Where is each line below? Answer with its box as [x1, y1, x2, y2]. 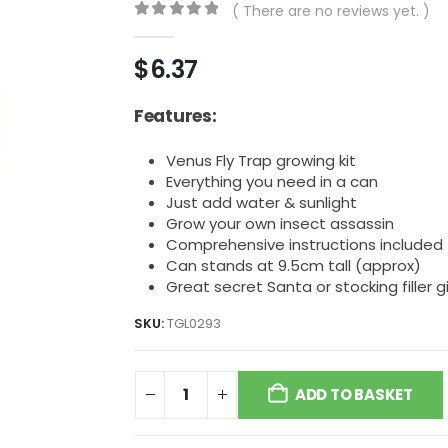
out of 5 [145, 22, 236, 37]
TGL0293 [167, 314, 221, 332]
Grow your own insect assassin [166, 212, 394, 234]
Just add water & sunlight [166, 191, 357, 213]
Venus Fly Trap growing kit [166, 149, 356, 171]
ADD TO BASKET [294, 383, 413, 405]
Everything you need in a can [166, 170, 378, 192]
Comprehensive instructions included [166, 233, 443, 255]
